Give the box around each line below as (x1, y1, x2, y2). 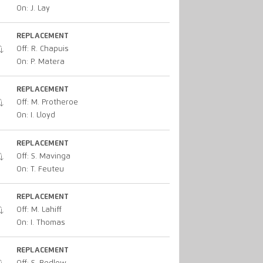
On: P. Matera (16, 58, 65, 66)
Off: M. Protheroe (16, 99, 78, 107)
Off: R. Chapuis (16, 45, 69, 53)
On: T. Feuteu (16, 165, 64, 173)
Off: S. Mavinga (16, 152, 70, 160)
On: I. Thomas (16, 219, 65, 227)
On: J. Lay (16, 4, 50, 12)
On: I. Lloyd (16, 112, 55, 120)
